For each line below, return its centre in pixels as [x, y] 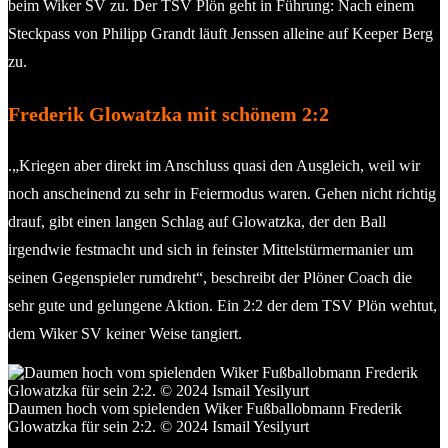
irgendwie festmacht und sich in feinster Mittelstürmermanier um [210, 249]
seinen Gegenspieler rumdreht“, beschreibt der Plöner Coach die [210, 277]
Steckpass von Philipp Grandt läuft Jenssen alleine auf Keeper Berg [220, 33]
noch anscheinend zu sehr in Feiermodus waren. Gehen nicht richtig [222, 193]
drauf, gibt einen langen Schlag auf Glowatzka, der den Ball [197, 221]
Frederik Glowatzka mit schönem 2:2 [168, 113]
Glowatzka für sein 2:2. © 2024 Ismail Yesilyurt [158, 426]
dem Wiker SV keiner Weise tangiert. [125, 333]
